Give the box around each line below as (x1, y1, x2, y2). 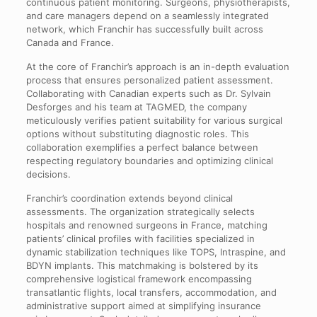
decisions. (25, 168, 71, 180)
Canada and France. (25, 36, 114, 48)
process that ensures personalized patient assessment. (25, 74, 273, 86)
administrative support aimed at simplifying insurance (25, 299, 261, 311)
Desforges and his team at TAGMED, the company (25, 100, 247, 113)
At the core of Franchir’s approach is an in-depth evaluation (25, 60, 289, 72)
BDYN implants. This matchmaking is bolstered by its (25, 259, 258, 271)
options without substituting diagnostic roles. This (25, 127, 249, 139)
